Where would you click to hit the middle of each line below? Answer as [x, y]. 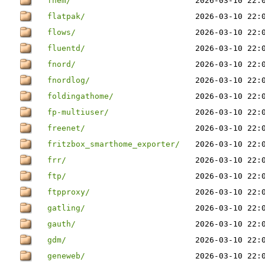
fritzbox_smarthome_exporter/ [114, 144]
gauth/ [62, 224]
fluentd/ [66, 48]
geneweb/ [66, 256]
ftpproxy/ [69, 192]
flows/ [62, 32]
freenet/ [66, 128]
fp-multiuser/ [78, 112]
